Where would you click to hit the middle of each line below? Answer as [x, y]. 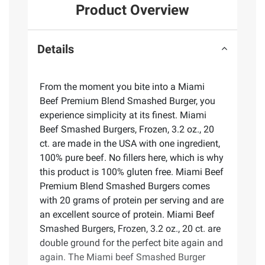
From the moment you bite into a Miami [122, 87]
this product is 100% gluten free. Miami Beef [132, 172]
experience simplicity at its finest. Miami [123, 115]
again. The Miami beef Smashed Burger [122, 257]
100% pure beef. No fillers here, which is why [132, 158]
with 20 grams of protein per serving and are [132, 201]
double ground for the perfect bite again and [131, 243]
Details [56, 49]
